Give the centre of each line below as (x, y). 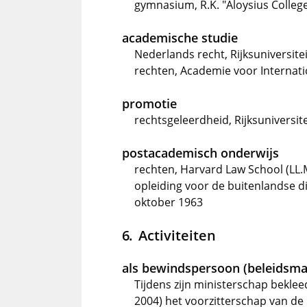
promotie (149, 103)
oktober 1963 (169, 202)
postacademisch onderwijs (200, 153)
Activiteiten (177, 235)
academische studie (180, 38)
